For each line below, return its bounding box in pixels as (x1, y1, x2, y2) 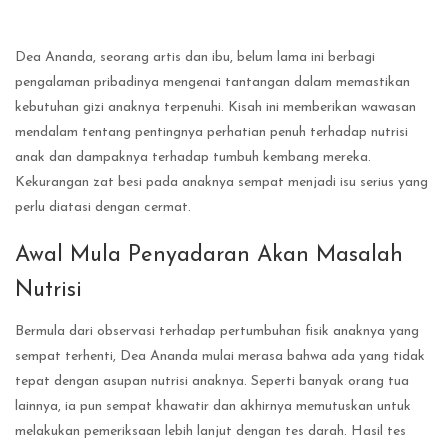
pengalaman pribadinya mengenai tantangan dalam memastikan (15, 75, 410, 91)
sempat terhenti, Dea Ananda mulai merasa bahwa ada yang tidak (15, 348, 425, 364)
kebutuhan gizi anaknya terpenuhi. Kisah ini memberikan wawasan (15, 100, 416, 116)
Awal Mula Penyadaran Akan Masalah (15, 243, 403, 267)
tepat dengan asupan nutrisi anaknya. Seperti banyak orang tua (15, 373, 409, 389)
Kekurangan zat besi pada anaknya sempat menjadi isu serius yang (15, 175, 428, 191)
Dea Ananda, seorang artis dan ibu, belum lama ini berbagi (15, 50, 375, 66)
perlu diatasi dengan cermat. (15, 200, 191, 216)
